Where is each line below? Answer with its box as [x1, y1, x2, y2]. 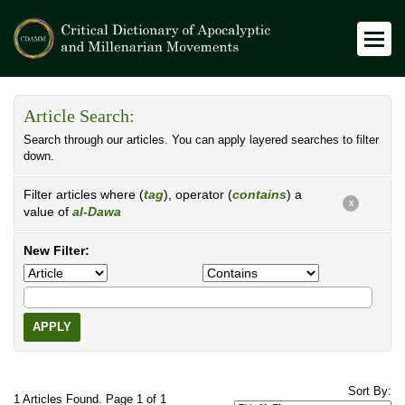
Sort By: [348, 385, 391, 398]
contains [232, 187, 287, 202]
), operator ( [164, 187, 232, 202]
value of [24, 204, 72, 219]
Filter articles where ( [24, 187, 144, 202]
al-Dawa [72, 204, 121, 219]
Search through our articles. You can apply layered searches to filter [24, 134, 379, 146]
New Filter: [24, 243, 89, 258]
